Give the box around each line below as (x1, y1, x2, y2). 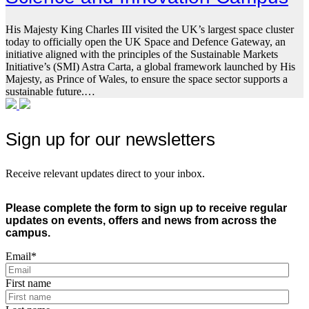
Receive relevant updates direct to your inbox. (6, 168, 205, 180)
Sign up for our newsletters (6, 129, 215, 150)
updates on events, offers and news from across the (6, 215, 277, 227)
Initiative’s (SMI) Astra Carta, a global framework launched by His (6, 61, 295, 73)
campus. (6, 227, 50, 239)
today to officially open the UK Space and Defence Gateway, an (6, 36, 286, 48)
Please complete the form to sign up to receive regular (6, 202, 287, 215)
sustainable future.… (6, 86, 95, 98)
